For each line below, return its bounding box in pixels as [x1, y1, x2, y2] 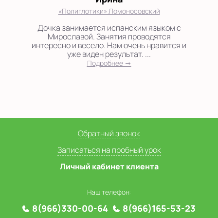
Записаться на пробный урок [57, 144, 161, 155]
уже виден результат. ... [67, 48, 151, 59]
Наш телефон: [87, 187, 131, 197]
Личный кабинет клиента [59, 161, 159, 172]
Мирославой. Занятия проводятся [47, 31, 171, 42]
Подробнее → [87, 58, 131, 68]
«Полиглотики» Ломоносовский [58, 6, 160, 16]
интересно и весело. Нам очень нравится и [32, 39, 186, 51]
